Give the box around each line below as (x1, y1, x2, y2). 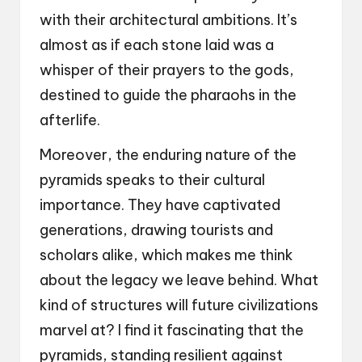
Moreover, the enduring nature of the (40, 145, 297, 165)
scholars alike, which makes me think (40, 246, 293, 265)
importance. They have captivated (40, 196, 280, 215)
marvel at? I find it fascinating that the (40, 321, 304, 340)
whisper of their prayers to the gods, (40, 61, 294, 80)
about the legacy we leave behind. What (40, 271, 318, 290)
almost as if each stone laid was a (40, 36, 274, 55)
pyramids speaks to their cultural (40, 170, 265, 190)
